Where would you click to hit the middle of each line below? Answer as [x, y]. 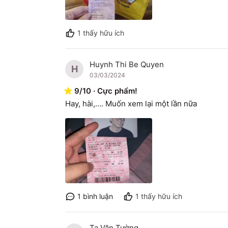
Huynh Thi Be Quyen [127, 64]
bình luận [98, 196]
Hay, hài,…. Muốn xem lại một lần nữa [131, 103]
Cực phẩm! [117, 91]
